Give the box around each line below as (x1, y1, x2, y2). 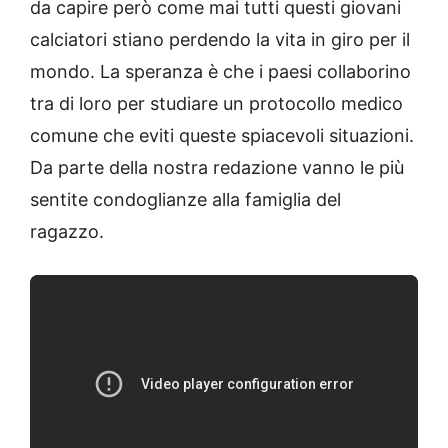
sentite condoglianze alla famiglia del (30, 188, 341, 210)
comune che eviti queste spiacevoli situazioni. (30, 124, 414, 146)
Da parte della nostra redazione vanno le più (30, 156, 404, 178)
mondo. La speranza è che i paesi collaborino (30, 60, 411, 82)
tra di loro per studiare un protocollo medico (30, 92, 403, 114)
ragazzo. (30, 220, 104, 242)
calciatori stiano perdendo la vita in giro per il (30, 28, 410, 50)
